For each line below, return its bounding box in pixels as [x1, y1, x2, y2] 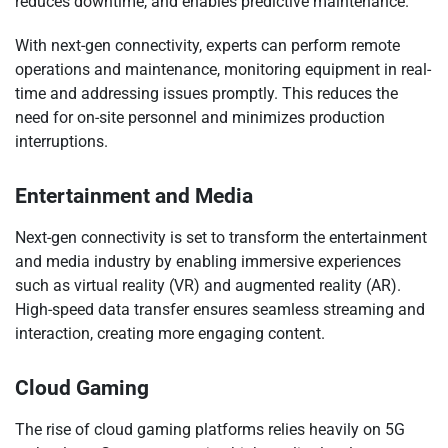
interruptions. [15, 132, 108, 152]
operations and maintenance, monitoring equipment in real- [15, 60, 431, 80]
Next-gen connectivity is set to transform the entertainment [15, 228, 427, 248]
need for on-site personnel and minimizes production [15, 108, 385, 128]
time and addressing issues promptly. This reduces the [15, 84, 398, 104]
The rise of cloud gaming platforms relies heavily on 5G [15, 420, 405, 440]
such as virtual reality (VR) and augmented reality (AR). [15, 276, 401, 296]
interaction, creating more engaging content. [15, 324, 325, 344]
